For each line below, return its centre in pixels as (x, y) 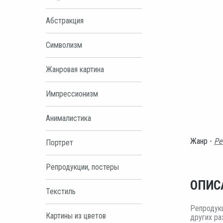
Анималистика (68, 118)
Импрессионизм (72, 94)
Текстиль (61, 191)
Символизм (64, 45)
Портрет (59, 142)
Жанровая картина (75, 69)
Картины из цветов (76, 216)
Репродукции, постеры (82, 167)
